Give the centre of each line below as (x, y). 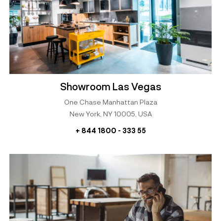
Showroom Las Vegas (110, 87)
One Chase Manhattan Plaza (110, 102)
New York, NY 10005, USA (110, 114)
